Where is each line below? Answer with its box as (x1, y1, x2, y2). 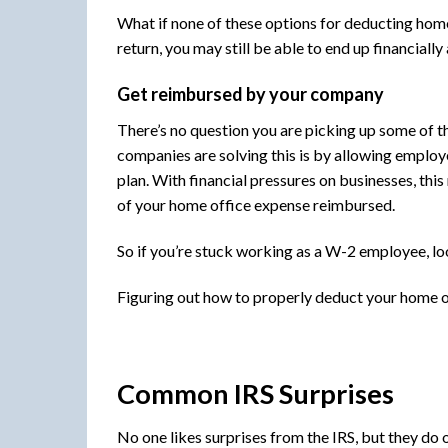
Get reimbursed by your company (117, 83, 384, 106)
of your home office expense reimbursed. (117, 195, 395, 215)
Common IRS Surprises (117, 376, 394, 410)
